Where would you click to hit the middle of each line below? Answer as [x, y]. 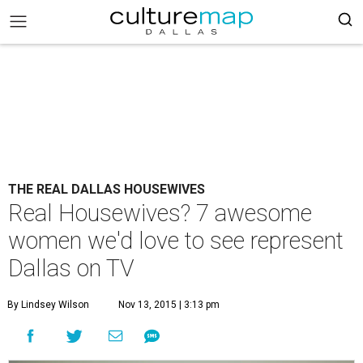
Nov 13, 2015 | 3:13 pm [169, 305]
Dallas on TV [71, 268]
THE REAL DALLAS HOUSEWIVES [107, 189]
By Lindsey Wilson [48, 305]
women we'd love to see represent [176, 241]
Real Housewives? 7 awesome [160, 213]
